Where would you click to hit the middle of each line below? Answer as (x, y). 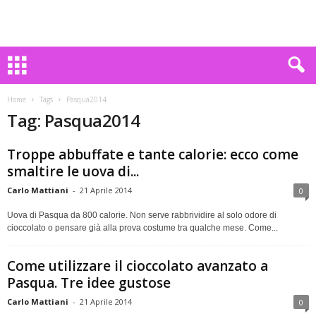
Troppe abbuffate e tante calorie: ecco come (153, 154)
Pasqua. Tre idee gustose (89, 283)
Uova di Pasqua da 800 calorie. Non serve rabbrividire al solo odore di (142, 215)
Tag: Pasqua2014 (74, 120)
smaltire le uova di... (73, 171)
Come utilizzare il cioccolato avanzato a (138, 266)
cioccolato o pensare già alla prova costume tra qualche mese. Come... (142, 228)
